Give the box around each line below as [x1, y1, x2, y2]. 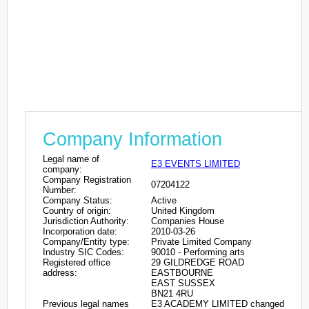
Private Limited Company [151, 236, 252, 247]
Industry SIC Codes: [43, 246, 124, 257]
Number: [43, 184, 77, 195]
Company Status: [43, 195, 112, 206]
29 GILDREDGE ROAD [151, 257, 244, 268]
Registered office [43, 257, 110, 268]
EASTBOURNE [151, 267, 213, 278]
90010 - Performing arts [151, 246, 245, 257]
